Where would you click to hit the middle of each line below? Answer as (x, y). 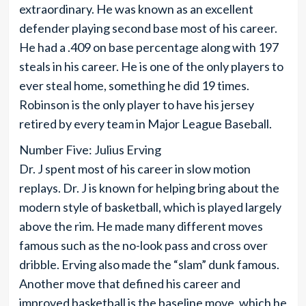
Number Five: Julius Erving (90, 149)
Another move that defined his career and (129, 283)
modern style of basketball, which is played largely (150, 207)
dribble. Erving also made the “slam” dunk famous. (149, 264)
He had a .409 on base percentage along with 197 (149, 47)
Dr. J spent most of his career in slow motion (135, 168)
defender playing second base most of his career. (148, 28)
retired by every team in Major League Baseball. (145, 123)
